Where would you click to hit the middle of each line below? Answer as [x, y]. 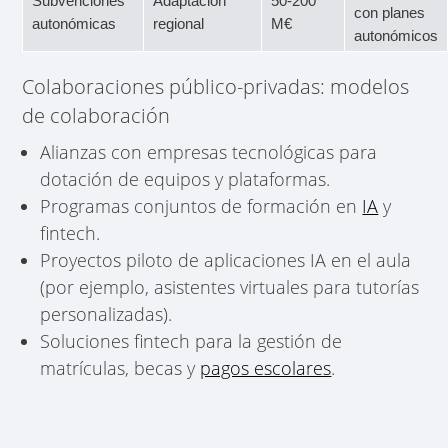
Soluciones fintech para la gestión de [191, 341]
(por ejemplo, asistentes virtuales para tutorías [230, 287]
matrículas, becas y [120, 368]
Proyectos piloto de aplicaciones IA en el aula [226, 260]
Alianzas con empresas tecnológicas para [209, 152]
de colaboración [96, 115]
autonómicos [396, 35]
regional [179, 23]
